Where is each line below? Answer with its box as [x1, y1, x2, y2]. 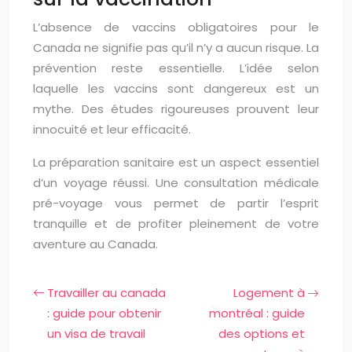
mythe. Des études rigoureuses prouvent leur [33, 101, 319, 117]
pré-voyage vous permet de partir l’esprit [33, 195, 319, 211]
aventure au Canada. [33, 236, 158, 252]
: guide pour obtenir [47, 305, 161, 321]
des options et [218, 325, 305, 342]
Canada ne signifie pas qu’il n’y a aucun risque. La [33, 39, 319, 56]
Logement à [233, 284, 305, 301]
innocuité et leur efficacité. [33, 121, 191, 137]
